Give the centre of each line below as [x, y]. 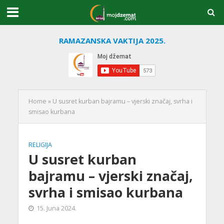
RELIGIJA [40, 145]
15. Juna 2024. [56, 208]
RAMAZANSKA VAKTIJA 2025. [112, 40]
